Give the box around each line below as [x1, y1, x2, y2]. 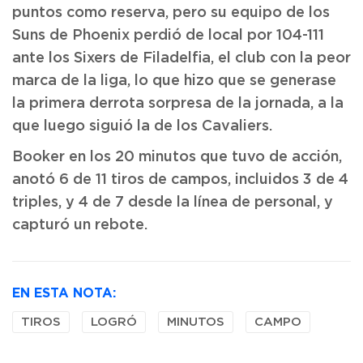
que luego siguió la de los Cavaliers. [12, 119, 272, 134]
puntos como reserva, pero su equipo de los [12, 6, 330, 20]
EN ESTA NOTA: [12, 285, 116, 300]
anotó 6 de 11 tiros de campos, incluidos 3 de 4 [12, 173, 348, 187]
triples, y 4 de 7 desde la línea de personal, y [12, 195, 333, 210]
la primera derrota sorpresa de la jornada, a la [12, 96, 344, 111]
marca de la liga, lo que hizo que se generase [12, 74, 336, 88]
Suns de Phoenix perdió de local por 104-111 [12, 28, 324, 43]
